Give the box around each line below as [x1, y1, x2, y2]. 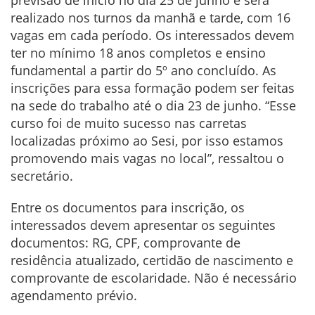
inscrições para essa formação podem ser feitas [11, 79, 295, 97]
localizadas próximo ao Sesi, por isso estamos [11, 132, 283, 150]
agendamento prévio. [11, 287, 137, 304]
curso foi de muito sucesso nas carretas [11, 115, 247, 132]
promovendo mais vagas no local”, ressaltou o [11, 150, 284, 167]
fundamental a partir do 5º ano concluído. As [11, 62, 276, 79]
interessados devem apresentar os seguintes [11, 217, 276, 234]
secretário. [11, 167, 73, 185]
